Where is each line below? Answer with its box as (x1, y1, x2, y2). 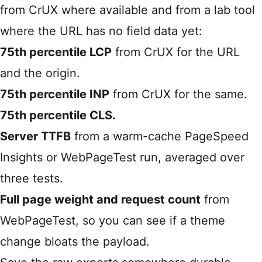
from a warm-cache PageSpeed (71, 129, 249, 144)
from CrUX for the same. (109, 87, 247, 102)
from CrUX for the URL (112, 45, 240, 60)
